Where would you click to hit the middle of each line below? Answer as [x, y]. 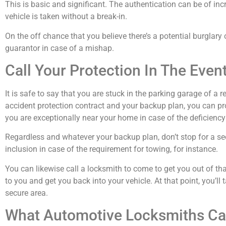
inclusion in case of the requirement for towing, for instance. [111, 149]
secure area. [26, 193]
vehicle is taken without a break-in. [66, 17]
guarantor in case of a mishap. [60, 48]
